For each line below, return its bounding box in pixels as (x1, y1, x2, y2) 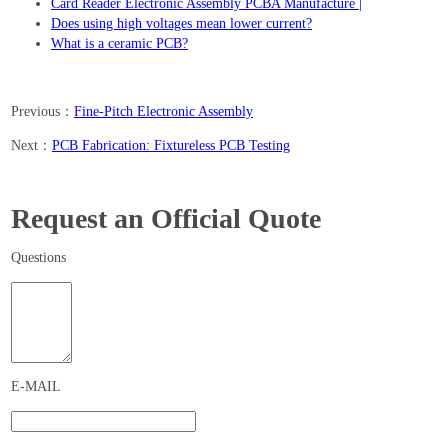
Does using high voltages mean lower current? (51, 16, 312, 32)
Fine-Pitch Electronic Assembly (74, 104, 253, 120)
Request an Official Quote (11, 203, 321, 235)
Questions (11, 249, 66, 265)
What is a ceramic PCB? (51, 36, 188, 52)
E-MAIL (11, 378, 61, 394)
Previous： (11, 104, 74, 120)
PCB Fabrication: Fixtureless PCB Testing (52, 138, 290, 154)
